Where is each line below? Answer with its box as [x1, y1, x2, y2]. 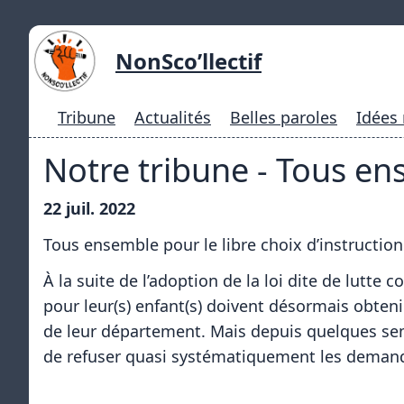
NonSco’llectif [115, 46, 262, 76]
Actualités [134, 106, 211, 128]
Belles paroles [230, 106, 337, 128]
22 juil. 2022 [43, 197, 135, 219]
